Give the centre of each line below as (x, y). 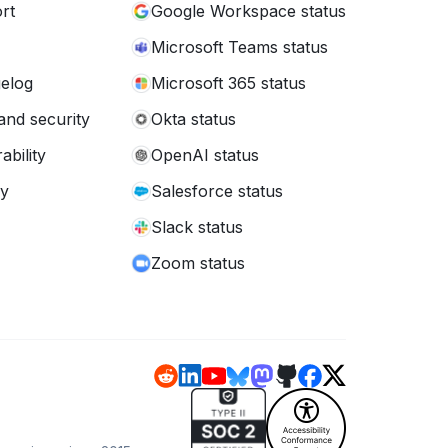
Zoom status (198, 263)
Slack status (197, 227)
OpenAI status (205, 155)
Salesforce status (217, 191)
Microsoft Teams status (239, 47)
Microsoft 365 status (228, 83)
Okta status (193, 119)
